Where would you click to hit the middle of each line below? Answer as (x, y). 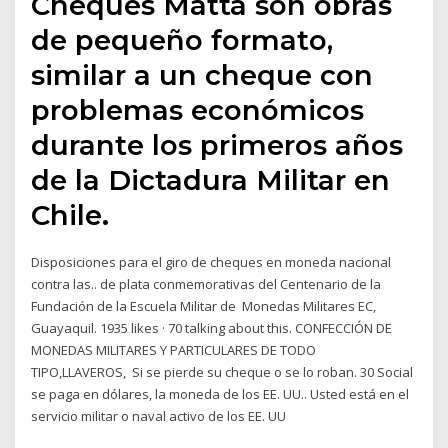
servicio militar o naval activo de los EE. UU (160, 415)
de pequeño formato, (182, 39)
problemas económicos (198, 109)
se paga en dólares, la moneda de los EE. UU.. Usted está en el (220, 393)
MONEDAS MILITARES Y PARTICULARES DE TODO (174, 349)
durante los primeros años (217, 144)
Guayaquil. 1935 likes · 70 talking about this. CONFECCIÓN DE (212, 327)
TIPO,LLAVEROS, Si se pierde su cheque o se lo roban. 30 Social (222, 371)
